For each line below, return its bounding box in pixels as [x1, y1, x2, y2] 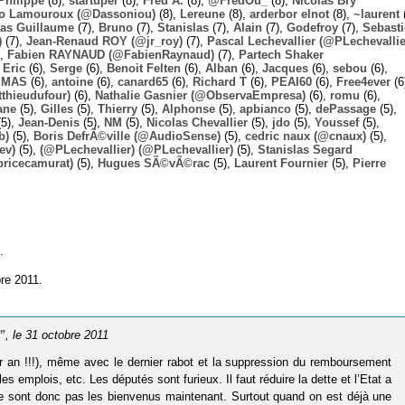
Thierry [98, 101, 137, 116]
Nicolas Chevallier [146, 115, 248, 129]
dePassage [316, 101, 376, 116]
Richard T [193, 74, 247, 89]
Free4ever [336, 74, 391, 89]
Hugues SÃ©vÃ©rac [98, 155, 210, 170]
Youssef [315, 115, 359, 129]
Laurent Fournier [234, 155, 328, 170]
